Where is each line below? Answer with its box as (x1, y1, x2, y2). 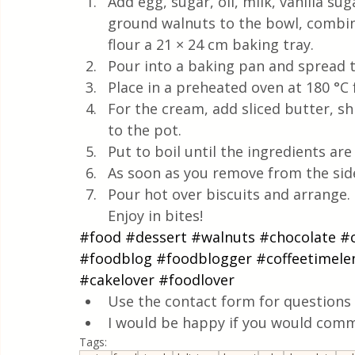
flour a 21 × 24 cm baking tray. (108, 34, 314, 54)
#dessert (125, 227, 187, 246)
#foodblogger (156, 248, 252, 268)
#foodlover (158, 269, 235, 289)
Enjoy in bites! (108, 205, 203, 225)
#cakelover (79, 269, 155, 289)
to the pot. (108, 120, 185, 139)
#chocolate (259, 227, 336, 246)
